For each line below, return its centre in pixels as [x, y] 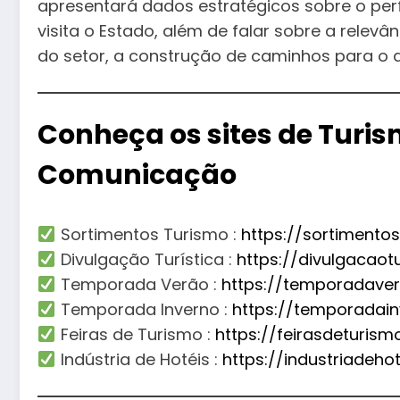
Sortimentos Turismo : [148, 234]
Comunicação [137, 175]
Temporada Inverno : [144, 309]
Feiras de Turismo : [135, 334]
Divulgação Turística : [146, 259]
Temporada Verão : [138, 284]
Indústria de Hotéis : [139, 359]
